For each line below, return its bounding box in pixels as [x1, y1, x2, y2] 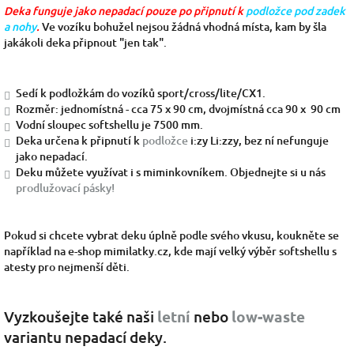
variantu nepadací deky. [4, 327, 167, 348]
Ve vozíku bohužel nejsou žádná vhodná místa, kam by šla [40, 19, 326, 35]
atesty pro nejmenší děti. [4, 259, 130, 275]
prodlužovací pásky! [16, 180, 115, 196]
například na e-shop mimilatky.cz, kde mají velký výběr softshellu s [4, 243, 337, 259]
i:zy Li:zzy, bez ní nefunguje [188, 133, 329, 149]
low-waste [232, 307, 305, 327]
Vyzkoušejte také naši [4, 307, 157, 327]
